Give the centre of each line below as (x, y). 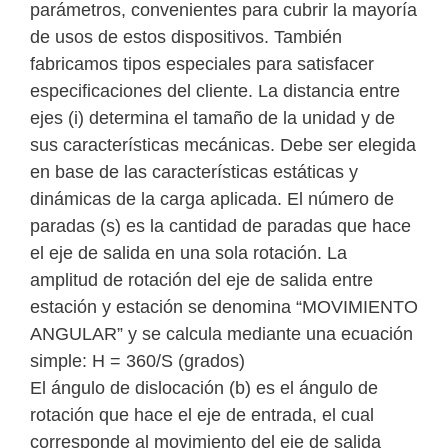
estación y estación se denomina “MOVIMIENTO (224, 307)
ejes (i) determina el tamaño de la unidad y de (212, 118)
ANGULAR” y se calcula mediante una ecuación (221, 334)
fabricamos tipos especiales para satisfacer (202, 64)
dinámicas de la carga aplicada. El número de (212, 199)
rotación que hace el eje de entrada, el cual (202, 415)
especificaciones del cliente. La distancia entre (215, 91)
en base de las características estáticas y (194, 172)
